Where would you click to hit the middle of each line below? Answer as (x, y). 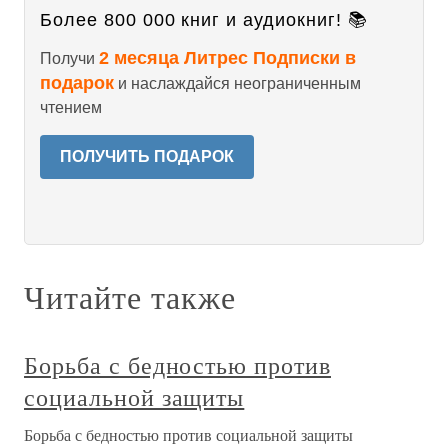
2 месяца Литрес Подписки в (227, 58)
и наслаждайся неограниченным (237, 83)
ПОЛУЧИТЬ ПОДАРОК (147, 156)
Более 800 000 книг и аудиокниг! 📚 (204, 20)
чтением (71, 107)
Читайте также (130, 296)
